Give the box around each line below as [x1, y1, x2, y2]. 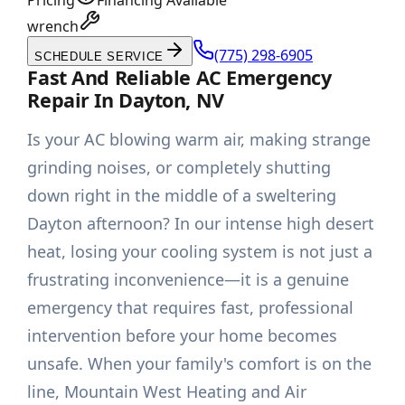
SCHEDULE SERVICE [34, 50, 165, 64]
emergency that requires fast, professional [27, 297, 354, 319]
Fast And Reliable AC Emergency [27, 64, 332, 91]
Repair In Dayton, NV [27, 87, 224, 114]
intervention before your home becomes [27, 325, 338, 347]
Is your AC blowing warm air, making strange [27, 128, 372, 151]
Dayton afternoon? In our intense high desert [27, 212, 375, 235]
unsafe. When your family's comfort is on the [27, 353, 372, 375]
